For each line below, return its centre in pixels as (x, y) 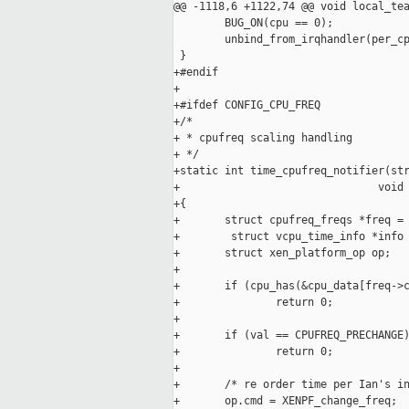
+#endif (196, 73)
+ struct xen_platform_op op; (282, 253)
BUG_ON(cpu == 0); (253, 23)
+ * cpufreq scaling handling (263, 138)
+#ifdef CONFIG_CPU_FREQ (247, 105)
